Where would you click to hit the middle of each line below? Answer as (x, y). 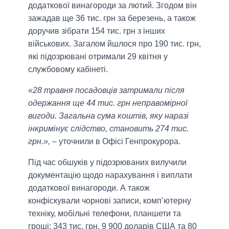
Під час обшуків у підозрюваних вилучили (107, 163)
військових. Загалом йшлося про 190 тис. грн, (114, 44)
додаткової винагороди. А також (89, 188)
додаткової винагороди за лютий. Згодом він (112, 6)
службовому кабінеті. (68, 70)
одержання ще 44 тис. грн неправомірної (108, 103)
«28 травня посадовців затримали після (106, 90)
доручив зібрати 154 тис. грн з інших (97, 31)
